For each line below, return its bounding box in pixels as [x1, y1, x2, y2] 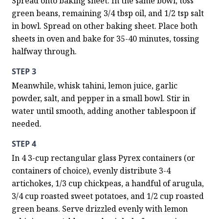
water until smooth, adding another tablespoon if [12, 106, 196, 116]
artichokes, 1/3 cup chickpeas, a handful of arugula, [12, 178, 204, 189]
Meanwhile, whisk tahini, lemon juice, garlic [12, 80, 177, 91]
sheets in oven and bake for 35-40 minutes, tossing [12, 33, 199, 44]
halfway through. [12, 46, 77, 57]
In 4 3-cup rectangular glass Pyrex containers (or [12, 153, 195, 163]
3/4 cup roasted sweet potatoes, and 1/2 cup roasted [12, 191, 204, 201]
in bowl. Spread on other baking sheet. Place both [12, 21, 197, 31]
